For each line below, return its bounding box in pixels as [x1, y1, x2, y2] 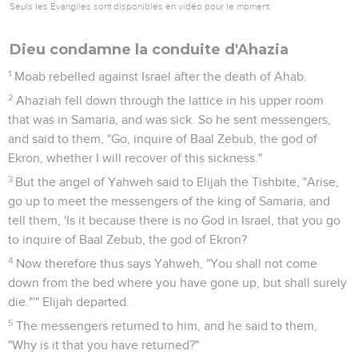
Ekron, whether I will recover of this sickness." [8, 151, 262, 165]
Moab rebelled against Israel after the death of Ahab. [14, 70, 308, 83]
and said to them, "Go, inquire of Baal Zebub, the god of [8, 132, 317, 145]
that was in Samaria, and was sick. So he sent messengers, [8, 113, 331, 126]
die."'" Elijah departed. [8, 295, 129, 308]
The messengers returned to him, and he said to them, [16, 319, 318, 332]
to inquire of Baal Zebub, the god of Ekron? [8, 233, 247, 246]
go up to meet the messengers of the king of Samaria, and [8, 194, 330, 208]
